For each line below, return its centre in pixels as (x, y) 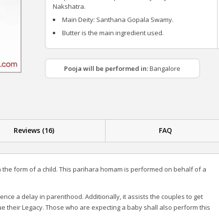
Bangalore (164, 68)
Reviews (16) (34, 131)
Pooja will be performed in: (106, 68)
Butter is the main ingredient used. (113, 33)
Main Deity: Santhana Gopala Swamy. (118, 20)
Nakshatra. (69, 6)
